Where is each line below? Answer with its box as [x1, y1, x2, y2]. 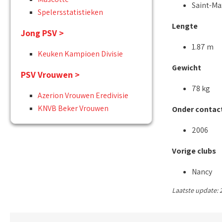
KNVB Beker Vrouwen [38, 103, 109, 114]
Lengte [171, 21, 198, 32]
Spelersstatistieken [38, 7, 103, 18]
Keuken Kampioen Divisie [38, 49, 123, 59]
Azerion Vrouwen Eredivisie [38, 90, 128, 101]
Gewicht [171, 62, 201, 73]
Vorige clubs [171, 146, 216, 157]
